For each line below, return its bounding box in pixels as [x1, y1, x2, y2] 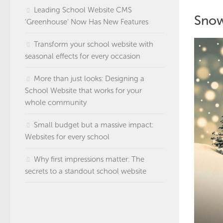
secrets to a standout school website [25, 167, 146, 176]
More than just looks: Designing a [34, 74, 144, 83]
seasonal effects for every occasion [25, 52, 140, 61]
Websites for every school [25, 132, 110, 141]
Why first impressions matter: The [34, 155, 144, 164]
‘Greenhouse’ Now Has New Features [25, 17, 148, 26]
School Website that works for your [25, 86, 142, 95]
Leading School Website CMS [34, 5, 132, 14]
